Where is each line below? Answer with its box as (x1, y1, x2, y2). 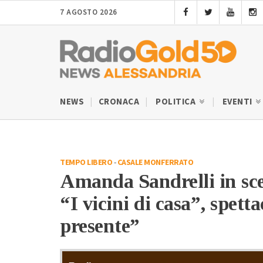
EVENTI (222, 95, 254, 108)
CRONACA (98, 95, 139, 108)
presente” (60, 214, 140, 237)
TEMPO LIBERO (60, 156, 112, 168)
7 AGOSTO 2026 (60, 7, 117, 18)
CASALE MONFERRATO (117, 156, 193, 168)
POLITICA (156, 95, 198, 108)
